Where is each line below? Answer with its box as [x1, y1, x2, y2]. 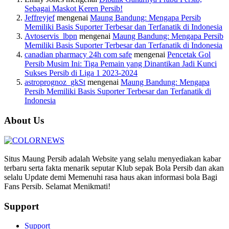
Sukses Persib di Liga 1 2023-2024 [25, 68, 138, 78]
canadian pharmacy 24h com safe [25, 50, 132, 59]
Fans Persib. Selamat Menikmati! [4, 181, 110, 191]
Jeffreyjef [25, 13, 55, 22]
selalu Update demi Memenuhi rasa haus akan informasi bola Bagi [4, 172, 217, 181]
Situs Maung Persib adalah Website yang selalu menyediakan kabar [4, 154, 221, 163]
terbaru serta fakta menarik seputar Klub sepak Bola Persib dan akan [4, 163, 224, 172]
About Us [4, 115, 44, 126]
